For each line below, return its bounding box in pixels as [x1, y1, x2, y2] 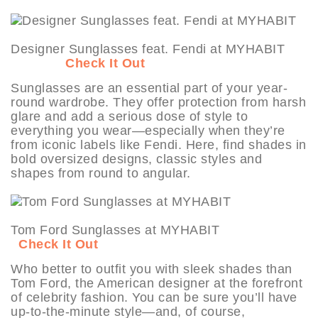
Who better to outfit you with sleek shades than [11, 261, 292, 276]
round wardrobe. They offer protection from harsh [11, 94, 306, 109]
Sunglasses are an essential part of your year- [11, 80, 287, 95]
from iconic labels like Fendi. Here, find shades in [11, 137, 307, 152]
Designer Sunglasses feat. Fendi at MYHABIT [11, 41, 300, 56]
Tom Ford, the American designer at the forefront [11, 275, 302, 290]
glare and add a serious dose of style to [11, 109, 248, 124]
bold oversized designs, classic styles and [11, 151, 262, 166]
